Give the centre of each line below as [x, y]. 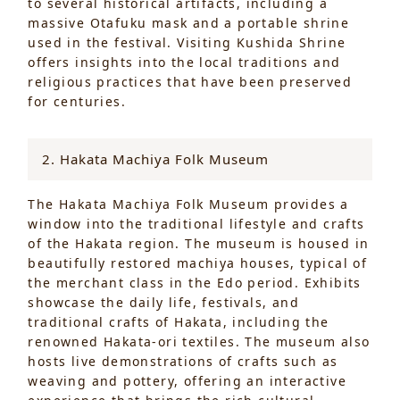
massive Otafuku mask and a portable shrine [189, 22]
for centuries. [77, 101]
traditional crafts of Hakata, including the [179, 321]
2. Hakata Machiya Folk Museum [156, 158]
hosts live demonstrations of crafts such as [183, 361]
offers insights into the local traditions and [184, 62]
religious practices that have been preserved [190, 81]
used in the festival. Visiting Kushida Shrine [187, 42]
